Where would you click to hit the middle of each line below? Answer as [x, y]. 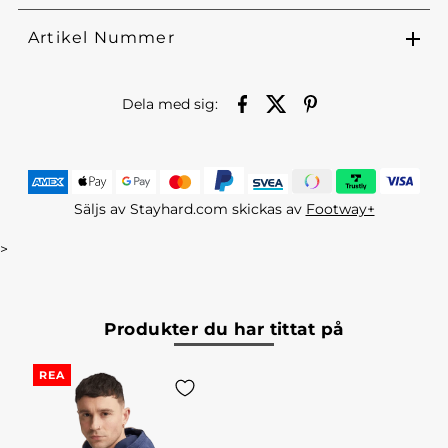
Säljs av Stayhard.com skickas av [189, 209]
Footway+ [340, 209]
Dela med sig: [170, 103]
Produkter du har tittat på [224, 329]
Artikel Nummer [101, 38]
